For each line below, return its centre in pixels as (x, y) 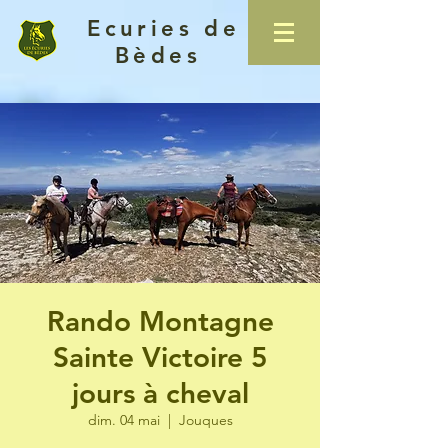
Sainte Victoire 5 (160, 357)
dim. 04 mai (123, 420)
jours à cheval (160, 393)
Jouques (205, 420)
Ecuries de (158, 28)
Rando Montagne (160, 321)
